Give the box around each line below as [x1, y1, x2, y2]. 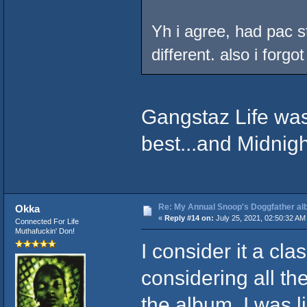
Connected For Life [14, 217, 79, 226]
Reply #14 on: [164, 214, 214, 223]
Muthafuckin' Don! [14, 227, 75, 236]
